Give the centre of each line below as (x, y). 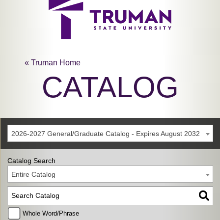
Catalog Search (31, 161)
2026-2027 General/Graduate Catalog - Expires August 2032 (106, 134)
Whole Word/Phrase (51, 213)
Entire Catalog (33, 174)
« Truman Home (53, 63)
